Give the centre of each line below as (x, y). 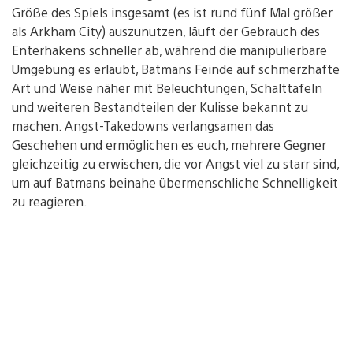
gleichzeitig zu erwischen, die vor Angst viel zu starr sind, (175, 163)
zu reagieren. (50, 201)
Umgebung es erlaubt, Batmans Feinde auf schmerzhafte (176, 69)
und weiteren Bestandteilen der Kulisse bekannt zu (160, 106)
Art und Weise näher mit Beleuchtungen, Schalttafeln (167, 87)
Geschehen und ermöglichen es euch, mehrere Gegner (169, 144)
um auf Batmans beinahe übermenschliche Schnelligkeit (175, 182)
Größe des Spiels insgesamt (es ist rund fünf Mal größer (172, 12)
